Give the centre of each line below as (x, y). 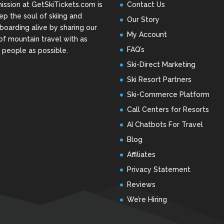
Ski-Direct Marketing (161, 65)
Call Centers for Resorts (168, 110)
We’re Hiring (147, 200)
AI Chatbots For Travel (165, 125)
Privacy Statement (159, 170)
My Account (147, 35)
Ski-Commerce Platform (168, 95)
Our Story (143, 20)
